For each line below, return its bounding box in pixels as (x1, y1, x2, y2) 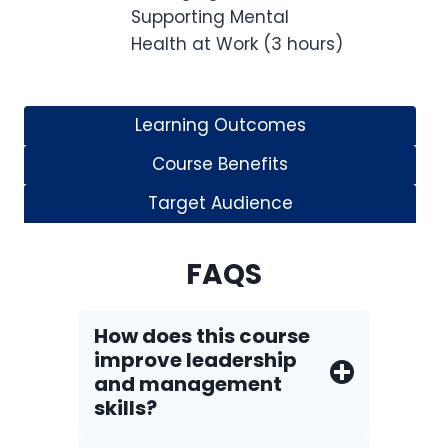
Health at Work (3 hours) (131, 32, 343, 56)
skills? (94, 394, 157, 422)
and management (94, 370, 282, 398)
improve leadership (94, 346, 297, 374)
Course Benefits (152, 152, 288, 176)
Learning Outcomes (134, 113, 306, 137)
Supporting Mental (131, 5, 289, 29)
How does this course (94, 322, 310, 350)
